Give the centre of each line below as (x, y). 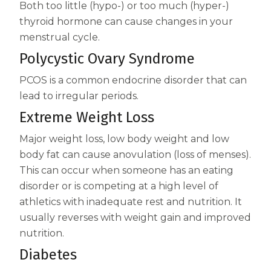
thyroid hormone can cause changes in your (126, 22)
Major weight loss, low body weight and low (124, 139)
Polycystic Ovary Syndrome (107, 59)
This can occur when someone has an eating (126, 171)
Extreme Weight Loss (87, 118)
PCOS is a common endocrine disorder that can (133, 80)
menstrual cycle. (60, 38)
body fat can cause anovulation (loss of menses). (135, 155)
